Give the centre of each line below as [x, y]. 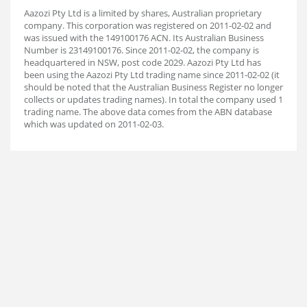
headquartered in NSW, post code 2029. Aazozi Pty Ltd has [143, 62]
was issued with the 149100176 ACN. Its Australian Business [144, 38]
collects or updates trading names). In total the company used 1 [153, 99]
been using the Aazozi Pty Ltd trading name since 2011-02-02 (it [152, 75]
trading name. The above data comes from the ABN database [148, 112]
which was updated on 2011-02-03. [94, 124]
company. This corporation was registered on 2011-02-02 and [148, 25]
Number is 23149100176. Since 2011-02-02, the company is [142, 50]
